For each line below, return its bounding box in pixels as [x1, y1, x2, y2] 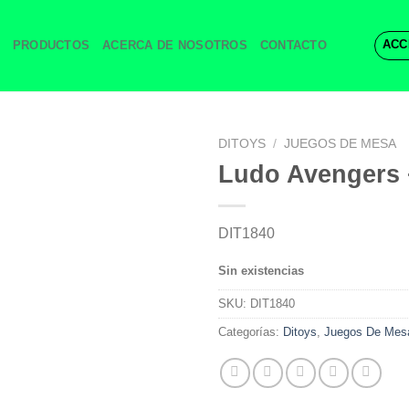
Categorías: [218, 325, 283, 340]
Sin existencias [218, 263, 304, 278]
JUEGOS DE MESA [284, 137, 397, 151]
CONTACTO [259, 38, 327, 52]
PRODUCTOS [12, 38, 90, 52]
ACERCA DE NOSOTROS [102, 38, 247, 52]
